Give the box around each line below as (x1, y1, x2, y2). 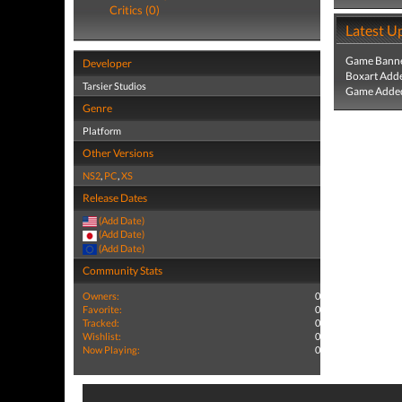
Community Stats (83, 263, 162, 277)
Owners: (83, 289, 119, 301)
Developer (83, 57, 132, 70)
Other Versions (83, 146, 153, 160)
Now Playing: (83, 343, 140, 355)
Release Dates (83, 191, 147, 205)
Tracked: (83, 316, 119, 328)
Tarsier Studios (83, 80, 146, 92)
